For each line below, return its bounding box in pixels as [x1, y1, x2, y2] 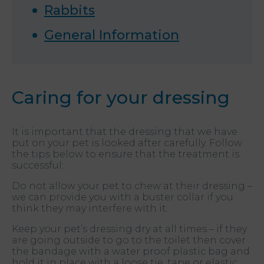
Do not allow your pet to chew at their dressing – [12, 180, 252, 192]
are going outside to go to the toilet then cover [12, 234, 246, 246]
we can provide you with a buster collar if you [12, 191, 233, 203]
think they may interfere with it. [12, 202, 168, 214]
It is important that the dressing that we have [12, 126, 237, 137]
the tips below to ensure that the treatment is [12, 148, 239, 160]
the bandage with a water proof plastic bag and [12, 245, 250, 257]
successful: [12, 159, 64, 171]
